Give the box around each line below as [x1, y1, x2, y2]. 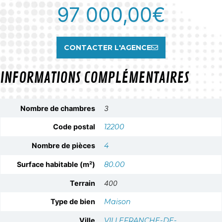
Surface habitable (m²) [17, 160, 95, 169]
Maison [104, 197, 131, 207]
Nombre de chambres [20, 104, 95, 113]
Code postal [53, 122, 95, 131]
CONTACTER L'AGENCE [64, 43, 151, 53]
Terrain [70, 179, 95, 188]
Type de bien [51, 197, 95, 206]
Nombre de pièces [32, 141, 95, 150]
